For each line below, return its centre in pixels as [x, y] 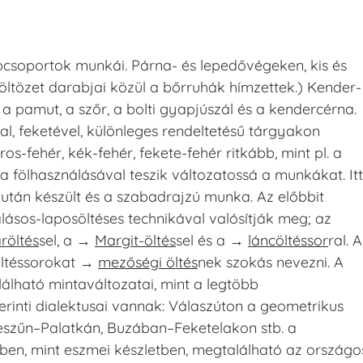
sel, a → [67, 241]
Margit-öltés [135, 241]
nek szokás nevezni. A [271, 263]
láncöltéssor [288, 241]
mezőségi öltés [148, 263]
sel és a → [212, 241]
